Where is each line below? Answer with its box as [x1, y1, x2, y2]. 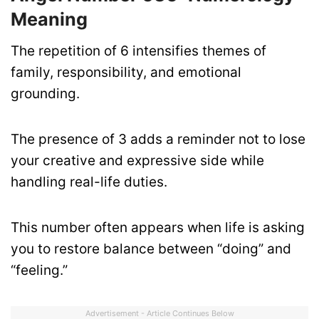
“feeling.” [11, 262, 68, 279]
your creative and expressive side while [11, 152, 264, 169]
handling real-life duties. [11, 174, 167, 191]
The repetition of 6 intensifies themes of [11, 43, 266, 60]
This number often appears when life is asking [11, 219, 305, 236]
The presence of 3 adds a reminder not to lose [11, 131, 305, 148]
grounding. [11, 85, 80, 103]
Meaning [11, 9, 88, 31]
